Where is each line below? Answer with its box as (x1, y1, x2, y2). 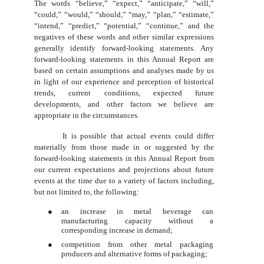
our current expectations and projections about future (34, 164, 214, 174)
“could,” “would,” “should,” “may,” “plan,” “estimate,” (34, 9, 214, 19)
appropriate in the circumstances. (34, 110, 140, 120)
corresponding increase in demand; (61, 225, 173, 235)
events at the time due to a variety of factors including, (34, 176, 214, 185)
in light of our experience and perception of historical (34, 77, 214, 86)
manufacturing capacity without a (61, 216, 214, 225)
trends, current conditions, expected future (34, 88, 214, 97)
